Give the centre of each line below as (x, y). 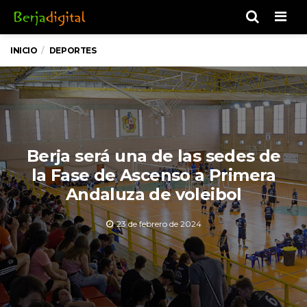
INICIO (24, 50)
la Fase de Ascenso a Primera (153, 175)
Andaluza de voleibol (153, 194)
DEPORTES (73, 50)
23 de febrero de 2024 (159, 223)
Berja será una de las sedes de (153, 156)
